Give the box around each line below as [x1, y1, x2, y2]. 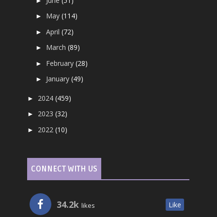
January [46, 74, 72, 84]
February [46, 58, 76, 68]
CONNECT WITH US [31, 164, 98, 174]
